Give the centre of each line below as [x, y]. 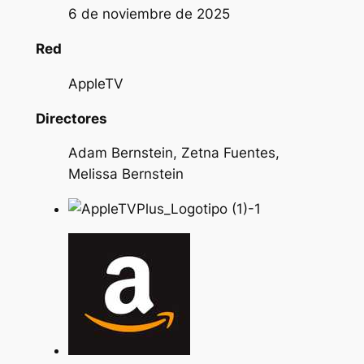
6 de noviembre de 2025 [149, 14]
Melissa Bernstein [126, 174]
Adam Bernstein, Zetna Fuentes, [173, 153]
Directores [71, 118]
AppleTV [95, 83]
